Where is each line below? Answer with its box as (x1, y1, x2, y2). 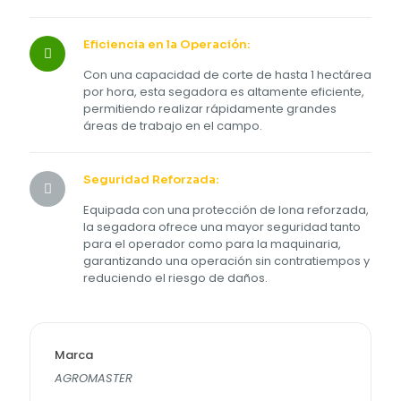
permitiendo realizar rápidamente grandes (83, 99, 337, 117)
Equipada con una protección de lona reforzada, (83, 200, 369, 218)
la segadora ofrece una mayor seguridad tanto (83, 218, 361, 235)
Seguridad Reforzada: (83, 171, 219, 187)
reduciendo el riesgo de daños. (83, 269, 268, 286)
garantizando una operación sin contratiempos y (83, 252, 370, 269)
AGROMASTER (54, 369, 132, 387)
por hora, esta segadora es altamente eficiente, (83, 82, 364, 100)
